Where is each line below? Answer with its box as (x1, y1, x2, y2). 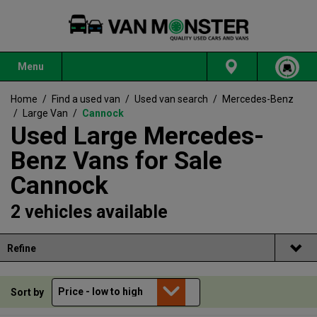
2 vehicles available (11, 202, 168, 223)
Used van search (134, 93, 208, 105)
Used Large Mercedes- (11, 122, 264, 151)
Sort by (11, 286, 46, 298)
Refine (7, 243, 36, 255)
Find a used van (52, 93, 120, 105)
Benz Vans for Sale (11, 146, 222, 176)
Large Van (23, 108, 68, 120)
